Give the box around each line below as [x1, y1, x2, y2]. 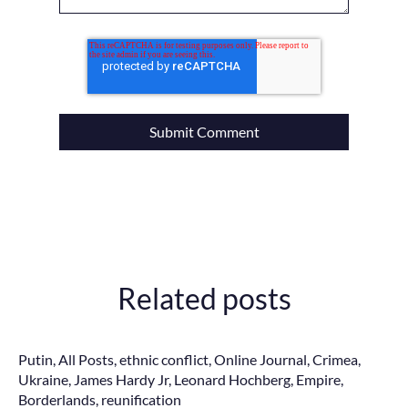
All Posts [58, 350, 114, 368]
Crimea [312, 350, 358, 368]
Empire [296, 370, 341, 388]
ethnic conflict [119, 350, 209, 368]
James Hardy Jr [74, 370, 168, 388]
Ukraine [18, 370, 68, 388]
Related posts [117, 280, 291, 317]
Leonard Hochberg [174, 370, 291, 388]
